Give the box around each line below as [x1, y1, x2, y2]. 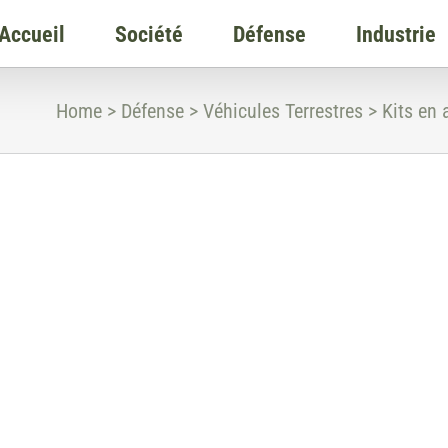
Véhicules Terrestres [203, 98, 363, 123]
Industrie [356, 22, 436, 47]
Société [115, 22, 183, 47]
